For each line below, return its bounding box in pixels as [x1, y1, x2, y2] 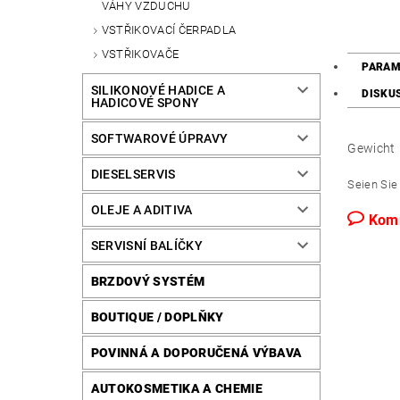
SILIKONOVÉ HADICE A [90, 82, 225, 97]
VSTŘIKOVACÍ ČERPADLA [101, 23, 237, 37]
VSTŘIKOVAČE [101, 47, 179, 62]
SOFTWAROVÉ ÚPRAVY [90, 130, 229, 146]
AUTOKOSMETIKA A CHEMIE [90, 380, 262, 396]
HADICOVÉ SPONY [90, 95, 200, 110]
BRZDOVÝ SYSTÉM [90, 273, 205, 288]
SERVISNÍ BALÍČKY [90, 237, 203, 253]
